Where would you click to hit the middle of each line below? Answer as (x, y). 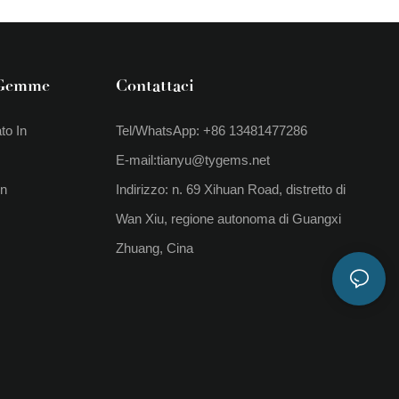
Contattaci (155, 85)
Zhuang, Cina (155, 248)
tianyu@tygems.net (213, 159)
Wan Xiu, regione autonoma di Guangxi (228, 218)
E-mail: (136, 159)
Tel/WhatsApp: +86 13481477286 (212, 130)
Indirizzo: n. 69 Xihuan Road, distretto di (231, 189)
